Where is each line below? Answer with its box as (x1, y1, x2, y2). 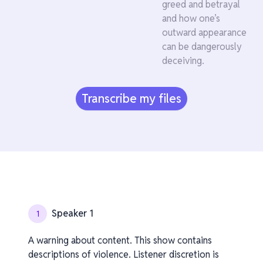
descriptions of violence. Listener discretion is (28, 248, 219, 261)
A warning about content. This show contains (28, 234, 212, 247)
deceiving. (162, 55, 204, 67)
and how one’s (162, 12, 220, 25)
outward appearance (162, 26, 247, 39)
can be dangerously (162, 41, 242, 53)
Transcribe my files (82, 91, 181, 106)
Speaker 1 (52, 207, 93, 220)
